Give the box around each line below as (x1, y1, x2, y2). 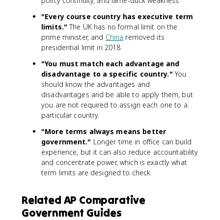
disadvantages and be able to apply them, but (41, 89, 193, 99)
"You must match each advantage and (41, 58, 180, 68)
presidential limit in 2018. (41, 42, 122, 52)
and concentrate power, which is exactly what (41, 157, 187, 167)
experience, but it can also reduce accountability (41, 147, 198, 157)
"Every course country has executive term (41, 11, 193, 21)
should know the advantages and (41, 79, 150, 89)
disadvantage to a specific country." (41, 69, 173, 79)
